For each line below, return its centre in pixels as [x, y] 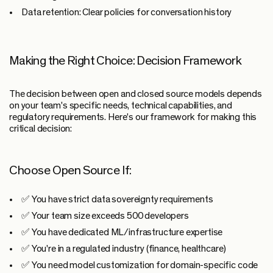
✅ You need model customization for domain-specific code [140, 265]
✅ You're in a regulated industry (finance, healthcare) [124, 248]
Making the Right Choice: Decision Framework [125, 60]
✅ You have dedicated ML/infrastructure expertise [122, 232]
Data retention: [51, 12]
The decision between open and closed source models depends [136, 94]
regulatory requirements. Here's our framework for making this [133, 117]
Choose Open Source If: [70, 170]
